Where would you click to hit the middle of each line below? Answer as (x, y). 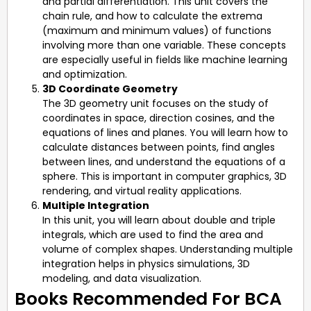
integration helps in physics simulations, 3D (146, 263)
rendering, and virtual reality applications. (142, 191)
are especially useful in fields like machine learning (165, 59)
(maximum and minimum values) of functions (157, 30)
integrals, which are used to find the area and (153, 234)
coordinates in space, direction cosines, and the (159, 118)
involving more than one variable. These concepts (164, 45)
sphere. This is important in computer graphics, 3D (165, 176)
